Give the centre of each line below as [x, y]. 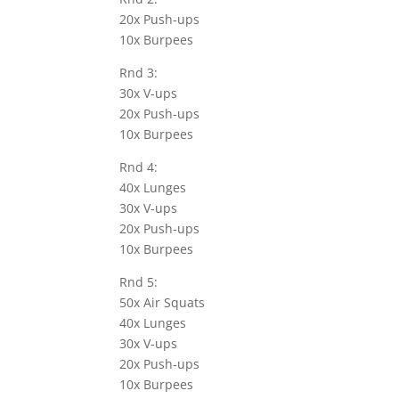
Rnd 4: [139, 167]
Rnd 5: [139, 282]
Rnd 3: [139, 73]
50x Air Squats [163, 303]
